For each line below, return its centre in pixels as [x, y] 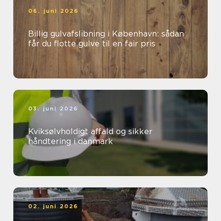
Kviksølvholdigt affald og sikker [90, 131]
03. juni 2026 [54, 109]
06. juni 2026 [54, 11]
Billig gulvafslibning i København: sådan [106, 34]
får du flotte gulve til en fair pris [92, 44]
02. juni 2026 [54, 206]
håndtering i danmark [71, 141]
